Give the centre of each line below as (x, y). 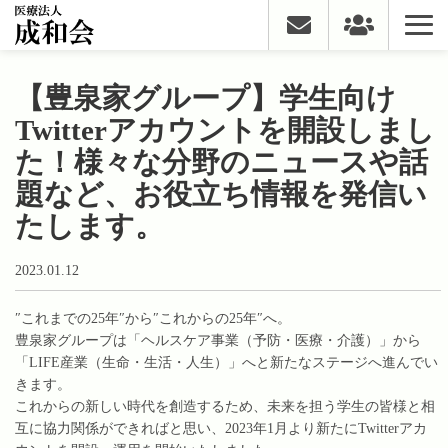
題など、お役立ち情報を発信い (221, 194)
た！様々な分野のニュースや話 (221, 162)
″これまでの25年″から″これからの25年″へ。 (153, 318)
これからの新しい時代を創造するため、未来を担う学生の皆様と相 (225, 406)
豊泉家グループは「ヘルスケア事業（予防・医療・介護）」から (218, 340)
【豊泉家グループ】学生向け (205, 98)
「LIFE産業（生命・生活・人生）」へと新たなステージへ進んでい (226, 362)
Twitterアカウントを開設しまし (225, 130)
